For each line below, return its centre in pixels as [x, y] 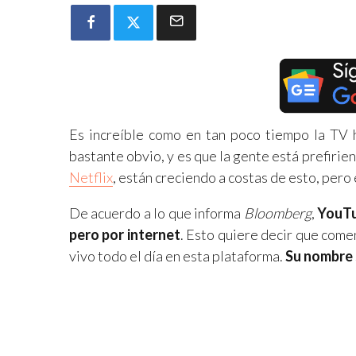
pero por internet [125, 234]
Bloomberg [277, 213]
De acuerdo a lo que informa [157, 213]
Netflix [91, 177]
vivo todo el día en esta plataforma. [177, 255]
